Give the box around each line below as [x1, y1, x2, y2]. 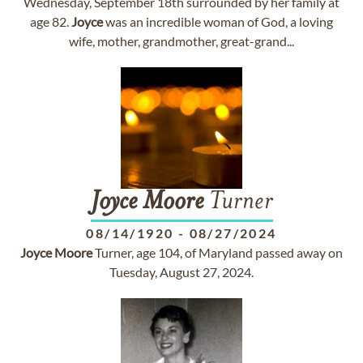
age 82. [30, 14, 71, 29]
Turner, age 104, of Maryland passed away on [92, 245, 343, 260]
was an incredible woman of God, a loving [103, 14, 333, 29]
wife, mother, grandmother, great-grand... [69, 33, 294, 49]
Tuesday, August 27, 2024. [109, 264, 254, 280]
